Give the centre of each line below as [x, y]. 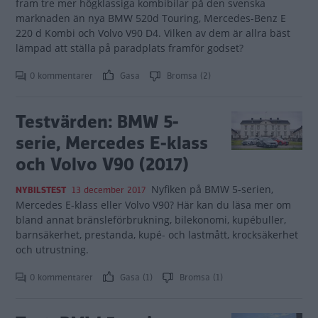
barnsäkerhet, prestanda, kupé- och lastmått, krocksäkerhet [157, 235]
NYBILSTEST [41, 190]
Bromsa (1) [200, 278]
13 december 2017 [109, 190]
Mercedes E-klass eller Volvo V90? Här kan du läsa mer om [153, 205]
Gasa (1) [136, 278]
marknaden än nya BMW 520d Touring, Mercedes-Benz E [151, 18]
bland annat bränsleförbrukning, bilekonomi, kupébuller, [151, 220]
